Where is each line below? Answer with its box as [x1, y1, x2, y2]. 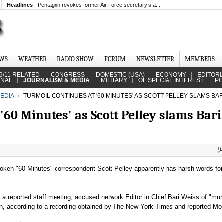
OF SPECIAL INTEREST [138, 77, 204, 84]
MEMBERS [185, 55, 215, 63]
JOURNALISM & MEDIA [23, 77, 90, 84]
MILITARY [101, 77, 127, 84]
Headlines [7, 2, 33, 8]
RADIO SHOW [57, 55, 94, 63]
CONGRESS [51, 71, 85, 78]
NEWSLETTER [136, 55, 174, 63]
